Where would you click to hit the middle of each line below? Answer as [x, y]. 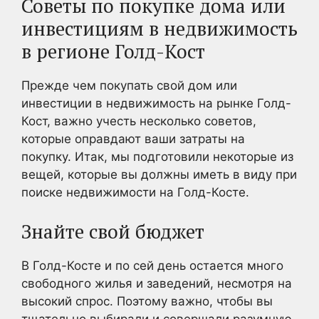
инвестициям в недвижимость [159, 28]
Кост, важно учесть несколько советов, [139, 121]
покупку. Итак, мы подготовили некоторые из [157, 157]
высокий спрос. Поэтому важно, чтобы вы [147, 301]
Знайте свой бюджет [113, 231]
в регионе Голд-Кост [113, 51]
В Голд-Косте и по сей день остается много [152, 265]
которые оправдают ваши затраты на [133, 139]
